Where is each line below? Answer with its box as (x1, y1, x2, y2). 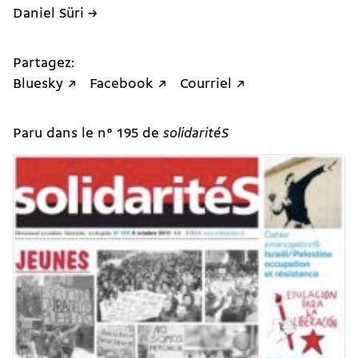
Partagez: (13, 57, 75, 71)
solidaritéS (163, 126, 229, 141)
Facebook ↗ (89, 78, 167, 92)
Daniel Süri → (13, 7, 97, 22)
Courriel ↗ (180, 78, 245, 92)
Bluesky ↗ (13, 78, 77, 92)
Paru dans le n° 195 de (13, 126, 163, 141)
